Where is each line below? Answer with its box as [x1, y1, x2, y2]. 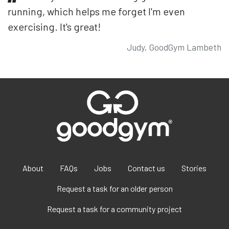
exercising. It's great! [8, 20, 101, 33]
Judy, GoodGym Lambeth [127, 41, 221, 53]
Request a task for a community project [47, 203, 182, 214]
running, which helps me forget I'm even [8, 5, 185, 17]
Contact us [128, 163, 165, 173]
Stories [181, 163, 207, 173]
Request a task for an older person [56, 183, 173, 193]
